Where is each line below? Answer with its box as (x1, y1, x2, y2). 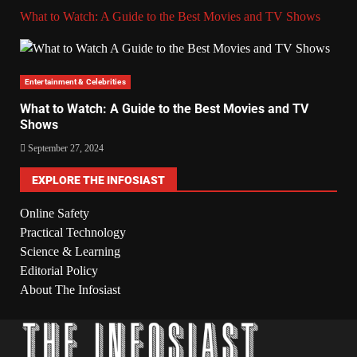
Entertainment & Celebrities (25, 76, 126, 86)
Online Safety (20, 206, 89, 220)
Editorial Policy (20, 263, 98, 277)
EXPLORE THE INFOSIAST (32, 173, 165, 186)
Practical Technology (20, 225, 126, 239)
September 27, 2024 (25, 142, 104, 154)
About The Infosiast (20, 282, 120, 296)
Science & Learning (20, 244, 120, 258)
